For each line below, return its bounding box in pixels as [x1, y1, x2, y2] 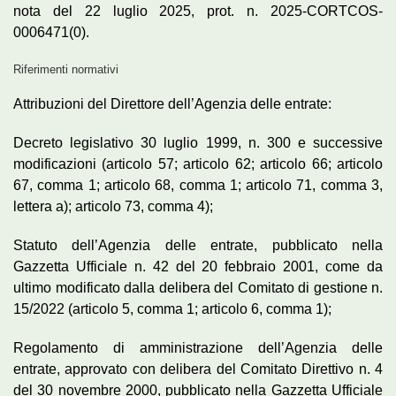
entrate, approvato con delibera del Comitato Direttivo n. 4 [13, 361, 383, 377]
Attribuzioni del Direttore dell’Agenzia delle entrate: [13, 95, 331, 111]
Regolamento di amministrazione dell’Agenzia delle [13, 339, 383, 355]
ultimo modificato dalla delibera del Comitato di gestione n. [13, 279, 383, 295]
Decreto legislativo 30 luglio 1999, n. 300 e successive [13, 134, 383, 150]
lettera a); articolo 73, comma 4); [13, 198, 213, 214]
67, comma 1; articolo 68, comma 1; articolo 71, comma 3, [13, 177, 383, 193]
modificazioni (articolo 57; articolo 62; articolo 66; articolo [13, 156, 383, 171]
